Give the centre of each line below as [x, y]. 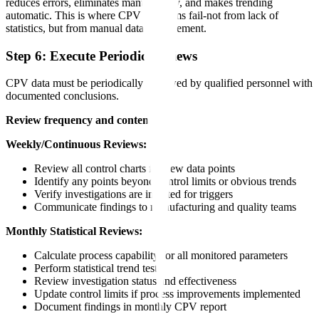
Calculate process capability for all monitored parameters [161, 256]
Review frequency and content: [81, 120]
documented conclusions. [62, 96]
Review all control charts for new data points [135, 169]
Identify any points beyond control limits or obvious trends [165, 182]
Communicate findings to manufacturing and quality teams [165, 207]
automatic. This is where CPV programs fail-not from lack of [142, 15]
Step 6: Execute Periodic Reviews [101, 56]
